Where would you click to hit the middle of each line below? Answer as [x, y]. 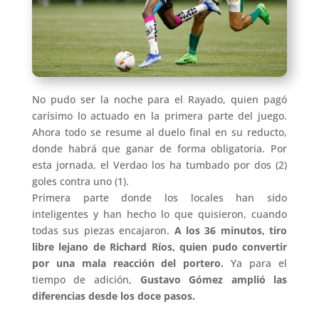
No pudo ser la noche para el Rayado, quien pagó [159, 100]
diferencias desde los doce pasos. [113, 296]
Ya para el [259, 263]
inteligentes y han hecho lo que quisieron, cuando [159, 214]
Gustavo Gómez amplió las [214, 280]
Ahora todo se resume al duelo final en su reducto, [159, 132]
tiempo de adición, [86, 280]
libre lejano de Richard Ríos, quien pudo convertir [159, 247]
